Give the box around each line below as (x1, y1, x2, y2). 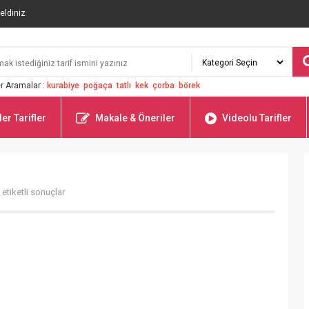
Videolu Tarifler (222, 112, 292, 123)
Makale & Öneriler (95, 112, 175, 123)
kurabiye (47, 81, 79, 90)
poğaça (83, 81, 112, 90)
